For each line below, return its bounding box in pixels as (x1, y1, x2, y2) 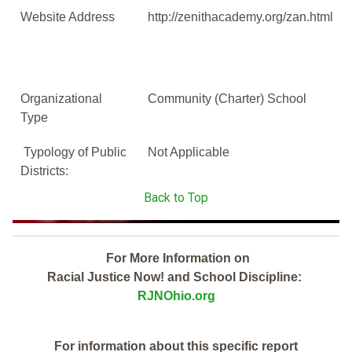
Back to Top (144, 190, 208, 206)
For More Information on (102, 251, 250, 266)
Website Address (20, 10, 115, 24)
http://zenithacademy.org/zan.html (148, 10, 336, 24)
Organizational (20, 92, 102, 106)
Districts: (20, 164, 68, 178)
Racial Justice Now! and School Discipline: (47, 270, 305, 284)
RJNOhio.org (137, 289, 215, 303)
